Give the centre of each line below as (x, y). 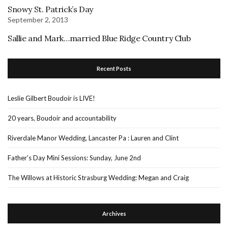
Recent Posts (114, 69)
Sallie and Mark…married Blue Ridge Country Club (99, 38)
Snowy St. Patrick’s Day (50, 9)
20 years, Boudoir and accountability (62, 118)
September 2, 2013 (38, 20)
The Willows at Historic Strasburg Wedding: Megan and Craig (98, 178)
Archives (114, 214)
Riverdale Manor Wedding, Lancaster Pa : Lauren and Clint (93, 138)
